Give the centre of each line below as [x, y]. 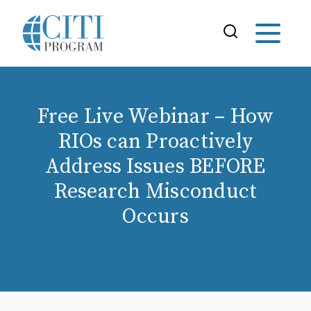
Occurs [155, 217]
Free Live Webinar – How [155, 117]
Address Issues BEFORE [155, 167]
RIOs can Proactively [155, 142]
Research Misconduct [155, 192]
